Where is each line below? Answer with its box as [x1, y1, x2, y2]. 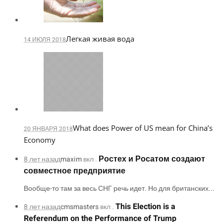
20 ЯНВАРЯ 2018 [24, 124, 73, 134]
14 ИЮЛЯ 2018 [24, 35, 66, 45]
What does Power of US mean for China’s [73, 123, 213, 133]
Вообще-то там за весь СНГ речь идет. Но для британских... [24, 183, 215, 194]
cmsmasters [60, 202, 100, 213]
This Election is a [115, 201, 175, 213]
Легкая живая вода [66, 34, 134, 44]
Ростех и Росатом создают [99, 153, 205, 166]
